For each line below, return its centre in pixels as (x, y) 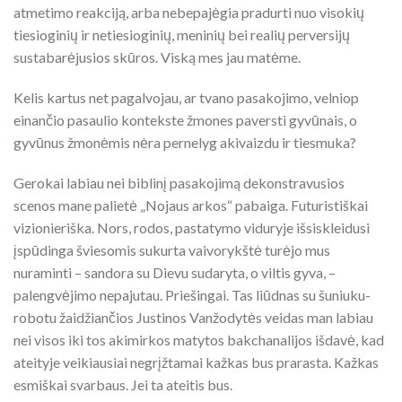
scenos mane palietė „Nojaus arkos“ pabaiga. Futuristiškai (191, 205)
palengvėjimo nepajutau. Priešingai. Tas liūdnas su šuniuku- (192, 295)
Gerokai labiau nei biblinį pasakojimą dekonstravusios (179, 183)
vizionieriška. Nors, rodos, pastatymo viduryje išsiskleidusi (192, 227)
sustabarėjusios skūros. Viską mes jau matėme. (157, 57)
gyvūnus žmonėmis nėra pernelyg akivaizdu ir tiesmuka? (185, 142)
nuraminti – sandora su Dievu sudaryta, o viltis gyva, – (175, 272)
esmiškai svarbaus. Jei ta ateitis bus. (123, 385)
